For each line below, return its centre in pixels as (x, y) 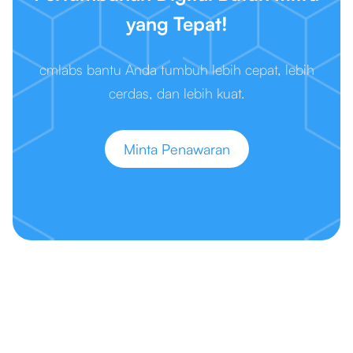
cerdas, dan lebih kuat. (176, 93)
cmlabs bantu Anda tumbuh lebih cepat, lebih (176, 69)
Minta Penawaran (176, 149)
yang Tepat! (176, 24)
